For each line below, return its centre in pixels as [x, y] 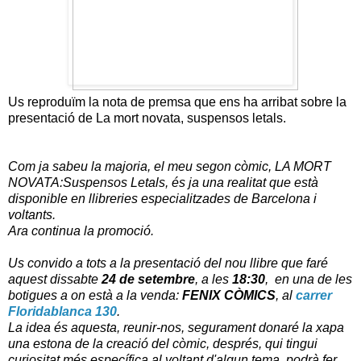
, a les [214, 279]
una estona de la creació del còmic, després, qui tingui [163, 343]
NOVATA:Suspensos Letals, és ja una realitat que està [163, 182]
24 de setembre [148, 279]
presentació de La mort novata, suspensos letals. [147, 118]
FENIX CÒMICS [227, 295]
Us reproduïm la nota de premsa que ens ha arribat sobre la [177, 102]
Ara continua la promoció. [81, 230]
